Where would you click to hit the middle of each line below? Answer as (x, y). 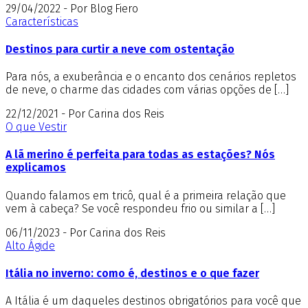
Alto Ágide (30, 245)
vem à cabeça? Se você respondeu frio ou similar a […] (140, 208)
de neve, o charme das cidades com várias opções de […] (147, 90)
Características (42, 21)
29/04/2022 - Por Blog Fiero (72, 8)
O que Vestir (36, 127)
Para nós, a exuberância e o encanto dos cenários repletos (151, 77)
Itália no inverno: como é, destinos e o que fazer (132, 273)
